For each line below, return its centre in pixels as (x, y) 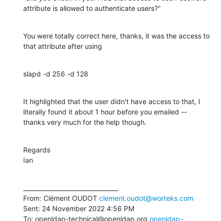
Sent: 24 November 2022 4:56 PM (79, 208)
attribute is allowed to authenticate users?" (92, 8)
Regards (37, 149)
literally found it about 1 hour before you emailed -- (105, 111)
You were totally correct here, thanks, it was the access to (116, 36)
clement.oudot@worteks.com (146, 198)
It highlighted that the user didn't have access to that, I (112, 101)
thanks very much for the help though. (85, 122)
